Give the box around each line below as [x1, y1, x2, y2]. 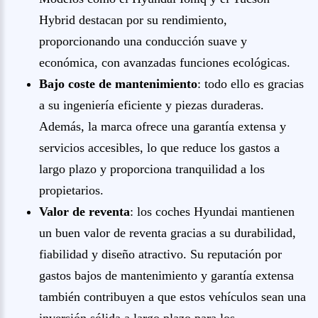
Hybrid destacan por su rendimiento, [39, 13, 227, 27]
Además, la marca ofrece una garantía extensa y [39, 119, 286, 133]
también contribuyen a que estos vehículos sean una [39, 290, 306, 304]
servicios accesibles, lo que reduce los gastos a [39, 141, 280, 155]
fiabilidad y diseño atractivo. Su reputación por [39, 247, 282, 261]
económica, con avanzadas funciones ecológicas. [39, 55, 290, 70]
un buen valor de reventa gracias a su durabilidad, [39, 226, 296, 240]
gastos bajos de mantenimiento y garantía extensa [39, 268, 294, 283]
